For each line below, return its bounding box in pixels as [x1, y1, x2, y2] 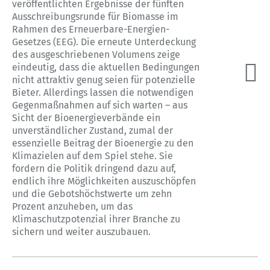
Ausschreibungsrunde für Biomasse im [12, 10, 178, 22]
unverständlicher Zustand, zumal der [12, 124, 173, 136]
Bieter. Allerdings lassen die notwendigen [12, 86, 193, 98]
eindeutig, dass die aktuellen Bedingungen [12, 61, 199, 73]
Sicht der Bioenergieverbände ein [12, 111, 160, 124]
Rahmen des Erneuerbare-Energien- [12, 23, 169, 35]
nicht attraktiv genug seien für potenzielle [12, 74, 195, 86]
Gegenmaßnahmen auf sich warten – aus [12, 99, 187, 111]
